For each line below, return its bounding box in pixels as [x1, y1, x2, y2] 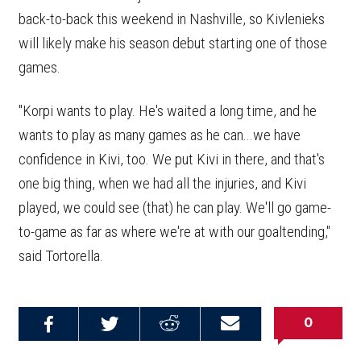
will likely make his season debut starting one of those [19, 34, 327, 53]
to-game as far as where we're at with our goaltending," [19, 222, 330, 242]
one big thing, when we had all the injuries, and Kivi [19, 174, 306, 193]
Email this [203, 334, 258, 348]
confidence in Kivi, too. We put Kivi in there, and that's [19, 150, 325, 169]
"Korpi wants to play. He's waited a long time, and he [19, 102, 317, 121]
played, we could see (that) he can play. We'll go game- [19, 198, 331, 218]
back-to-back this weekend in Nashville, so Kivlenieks [19, 10, 325, 29]
